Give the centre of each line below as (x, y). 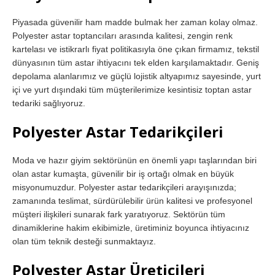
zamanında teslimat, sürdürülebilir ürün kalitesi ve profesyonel (132, 200)
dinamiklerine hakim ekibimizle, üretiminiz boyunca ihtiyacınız (131, 227)
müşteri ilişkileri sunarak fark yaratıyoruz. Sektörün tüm (119, 214)
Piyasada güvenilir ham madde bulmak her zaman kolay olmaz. (135, 22)
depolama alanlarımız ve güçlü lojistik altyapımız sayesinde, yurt (137, 76)
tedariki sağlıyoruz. (49, 103)
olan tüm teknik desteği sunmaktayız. (84, 241)
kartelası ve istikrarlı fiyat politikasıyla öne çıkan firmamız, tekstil (136, 49)
